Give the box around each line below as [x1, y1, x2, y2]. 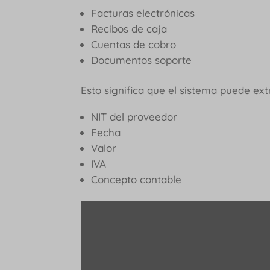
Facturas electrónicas [91, 6, 195, 19]
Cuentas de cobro [91, 37, 177, 51]
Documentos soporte [91, 53, 192, 66]
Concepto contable [91, 172, 182, 186]
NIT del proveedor [91, 110, 178, 123]
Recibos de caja [91, 22, 168, 35]
